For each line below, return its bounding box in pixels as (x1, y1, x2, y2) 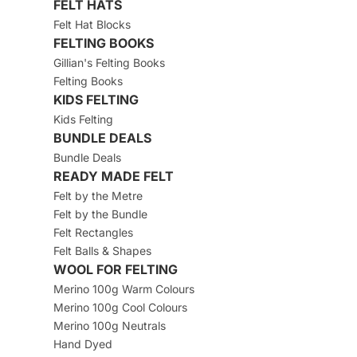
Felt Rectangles (53, 226, 133, 240)
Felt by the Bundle (53, 207, 147, 222)
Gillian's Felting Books (53, 56, 165, 70)
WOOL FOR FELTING (53, 261, 178, 278)
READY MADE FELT (53, 168, 174, 185)
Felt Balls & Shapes (53, 244, 151, 258)
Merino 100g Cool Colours (53, 300, 187, 315)
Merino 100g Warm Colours (53, 282, 194, 296)
